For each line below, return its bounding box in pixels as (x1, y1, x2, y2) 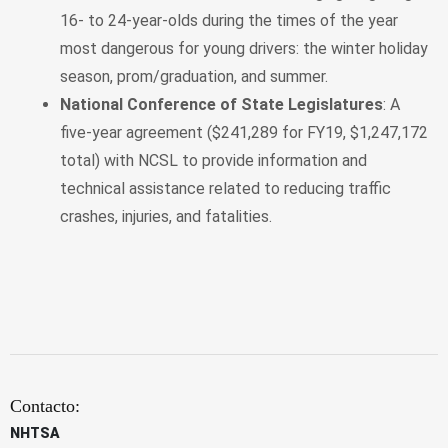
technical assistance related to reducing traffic (60, 178, 391, 198)
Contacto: (10, 395, 80, 416)
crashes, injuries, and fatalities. (60, 206, 272, 226)
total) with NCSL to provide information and (60, 150, 367, 170)
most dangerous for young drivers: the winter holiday (60, 38, 428, 58)
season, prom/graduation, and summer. (60, 66, 328, 86)
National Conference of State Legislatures (60, 94, 383, 114)
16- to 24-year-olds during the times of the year (60, 10, 398, 30)
